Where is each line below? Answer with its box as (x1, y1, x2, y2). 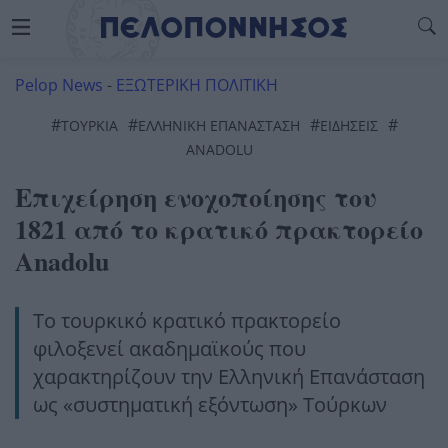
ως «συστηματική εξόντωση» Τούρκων (33, 391, 387, 418)
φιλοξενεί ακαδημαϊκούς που (33, 335, 306, 362)
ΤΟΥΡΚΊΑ (60, 116, 118, 135)
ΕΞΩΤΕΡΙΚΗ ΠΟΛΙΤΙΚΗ (116, 74, 278, 96)
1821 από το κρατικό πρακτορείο (15, 210, 423, 248)
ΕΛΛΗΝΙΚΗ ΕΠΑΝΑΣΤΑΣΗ (137, 116, 300, 135)
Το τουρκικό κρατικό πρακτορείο (33, 307, 341, 334)
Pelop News (15, 74, 103, 96)
